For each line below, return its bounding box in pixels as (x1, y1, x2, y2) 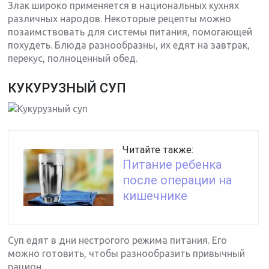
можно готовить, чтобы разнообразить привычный (8, 248, 246, 259)
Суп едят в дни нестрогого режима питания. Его (8, 235, 228, 246)
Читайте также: (122, 144, 194, 156)
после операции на (122, 173, 232, 188)
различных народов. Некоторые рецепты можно (8, 13, 232, 25)
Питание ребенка (122, 157, 222, 172)
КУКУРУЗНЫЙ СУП (8, 80, 127, 96)
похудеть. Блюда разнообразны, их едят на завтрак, (8, 40, 250, 51)
